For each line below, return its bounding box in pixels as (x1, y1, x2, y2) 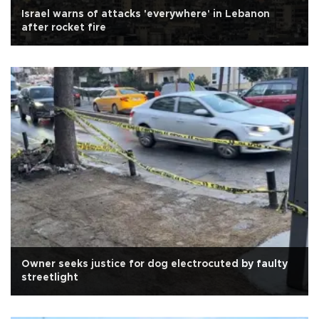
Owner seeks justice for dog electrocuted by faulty (21, 258, 288, 269)
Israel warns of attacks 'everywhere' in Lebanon (21, 9, 270, 19)
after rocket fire (21, 22, 106, 33)
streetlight (21, 272, 78, 283)
